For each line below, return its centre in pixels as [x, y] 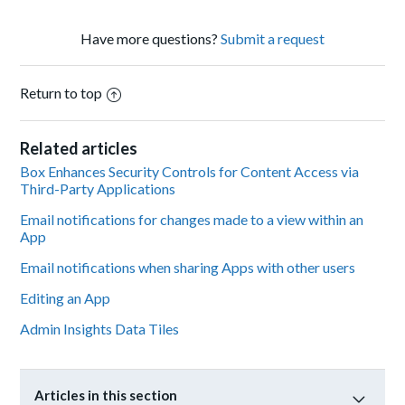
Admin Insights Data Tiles [100, 329]
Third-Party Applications [98, 189]
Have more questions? [151, 39]
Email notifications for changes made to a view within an [192, 220]
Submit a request [273, 39]
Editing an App [66, 298]
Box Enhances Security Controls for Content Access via [190, 172]
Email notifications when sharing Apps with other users [188, 268]
